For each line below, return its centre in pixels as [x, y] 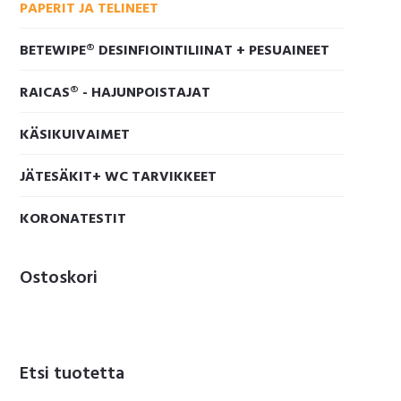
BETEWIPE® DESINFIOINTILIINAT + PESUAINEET [175, 51]
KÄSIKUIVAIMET [75, 135]
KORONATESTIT [73, 219]
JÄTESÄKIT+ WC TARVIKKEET [119, 177]
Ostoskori [59, 278]
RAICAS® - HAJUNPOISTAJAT [115, 93]
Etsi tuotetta [73, 375]
